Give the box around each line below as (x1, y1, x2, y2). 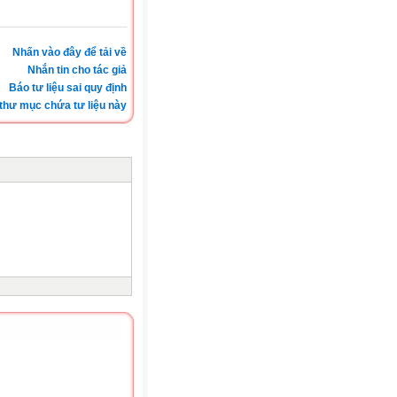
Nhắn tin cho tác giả (27, 63, 127, 76)
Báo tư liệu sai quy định (9, 81, 127, 94)
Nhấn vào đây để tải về (12, 45, 127, 58)
